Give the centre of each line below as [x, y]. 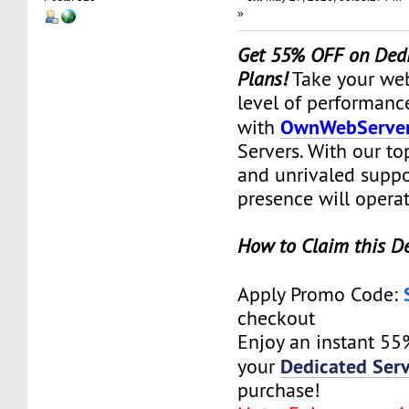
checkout [277, 318]
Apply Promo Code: [321, 294]
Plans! [263, 79]
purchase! [279, 390]
